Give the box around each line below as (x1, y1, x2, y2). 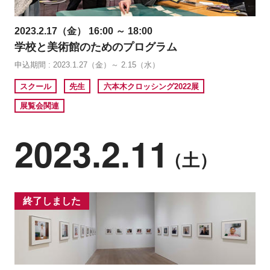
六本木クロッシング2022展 (103, 81, 199, 91)
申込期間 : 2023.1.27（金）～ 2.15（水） (14, 60, 160, 70)
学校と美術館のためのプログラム (14, 41, 177, 54)
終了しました (23, 195, 81, 206)
